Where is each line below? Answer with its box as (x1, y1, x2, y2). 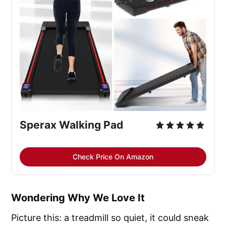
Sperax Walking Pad (20, 118, 124, 131)
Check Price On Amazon (73, 152, 153, 161)
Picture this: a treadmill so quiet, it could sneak (11, 212, 209, 223)
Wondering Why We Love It (11, 191, 145, 204)
